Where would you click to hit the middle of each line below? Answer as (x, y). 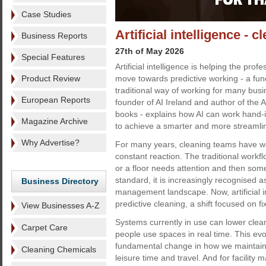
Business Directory (60, 181)
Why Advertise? (50, 142)
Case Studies (46, 14)
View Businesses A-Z (61, 205)
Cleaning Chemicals (59, 249)
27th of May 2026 (150, 51)
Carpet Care (45, 227)
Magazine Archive (55, 121)
